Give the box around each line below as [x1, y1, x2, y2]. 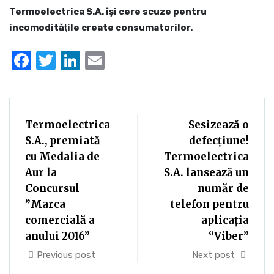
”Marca [25, 198, 65, 211]
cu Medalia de [25, 150, 100, 163]
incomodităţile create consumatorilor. [9, 22, 193, 33]
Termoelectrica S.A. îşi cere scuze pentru [9, 6, 207, 17]
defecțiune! [189, 134, 249, 147]
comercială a [25, 213, 95, 227]
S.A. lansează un [164, 166, 249, 179]
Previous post [37, 250, 95, 261]
